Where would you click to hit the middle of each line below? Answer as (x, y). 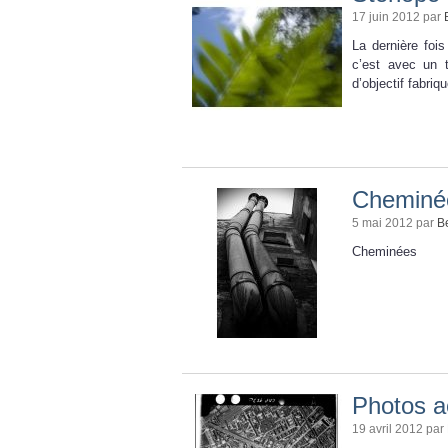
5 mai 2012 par (394, 222)
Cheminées (384, 251)
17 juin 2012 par (398, 16)
